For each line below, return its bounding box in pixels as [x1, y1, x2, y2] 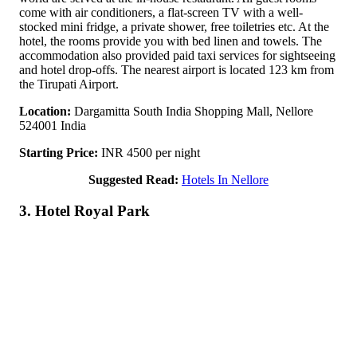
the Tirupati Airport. [19, 77, 119, 92]
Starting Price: [19, 146, 98, 160]
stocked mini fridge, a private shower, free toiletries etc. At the [19, 20, 329, 34]
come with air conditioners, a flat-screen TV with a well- [19, 6, 303, 20]
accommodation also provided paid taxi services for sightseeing [19, 49, 335, 63]
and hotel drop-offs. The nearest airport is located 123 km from [19, 63, 334, 77]
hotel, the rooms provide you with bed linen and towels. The [19, 34, 322, 49]
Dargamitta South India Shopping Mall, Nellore [71, 104, 313, 119]
